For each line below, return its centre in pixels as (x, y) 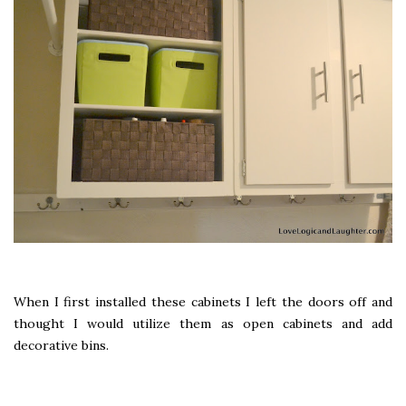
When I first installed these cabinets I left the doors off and (203, 301)
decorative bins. (61, 345)
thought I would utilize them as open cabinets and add (203, 323)
